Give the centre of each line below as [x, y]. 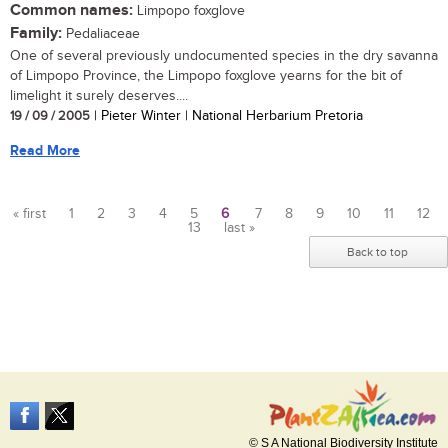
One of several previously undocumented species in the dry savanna [224, 56]
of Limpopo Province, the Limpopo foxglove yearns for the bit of [206, 76]
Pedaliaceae [101, 34]
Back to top [377, 252]
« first [29, 214]
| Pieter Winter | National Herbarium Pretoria [226, 116]
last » [239, 228]
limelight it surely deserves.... [99, 96]
